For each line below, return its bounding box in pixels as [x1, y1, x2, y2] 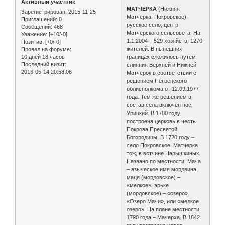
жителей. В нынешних [127, 45, 183, 52]
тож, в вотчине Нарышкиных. [127, 150, 201, 156]
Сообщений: [21, 23, 52, 30]
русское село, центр [127, 21, 179, 28]
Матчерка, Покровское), [127, 13, 188, 20]
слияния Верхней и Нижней [127, 61, 197, 68]
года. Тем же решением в [127, 93, 192, 100]
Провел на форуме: [21, 46, 71, 52]
